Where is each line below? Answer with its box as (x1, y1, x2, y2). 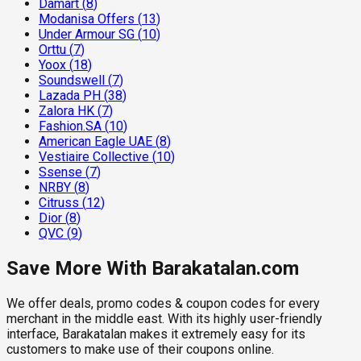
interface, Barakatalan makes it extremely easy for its (6, 326, 305, 342)
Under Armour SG (39, 27, 135, 43)
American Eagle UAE (39, 134, 152, 150)
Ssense (39, 164, 82, 180)
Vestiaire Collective (39, 149, 149, 165)
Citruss (39, 195, 79, 211)
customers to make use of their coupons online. (6, 342, 274, 357)
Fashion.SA (39, 118, 105, 135)
